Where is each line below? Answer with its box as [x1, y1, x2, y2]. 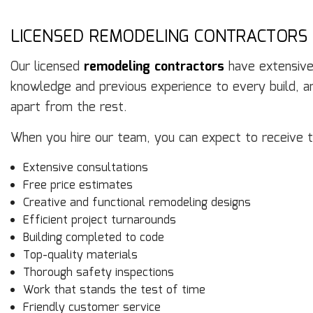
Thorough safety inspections [22, 264, 174, 282]
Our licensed [10, 57, 84, 78]
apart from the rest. [10, 98, 127, 118]
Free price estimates [22, 177, 133, 195]
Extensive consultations [22, 159, 148, 177]
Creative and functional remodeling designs [22, 194, 251, 212]
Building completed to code [22, 229, 164, 247]
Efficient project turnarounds [22, 212, 176, 230]
